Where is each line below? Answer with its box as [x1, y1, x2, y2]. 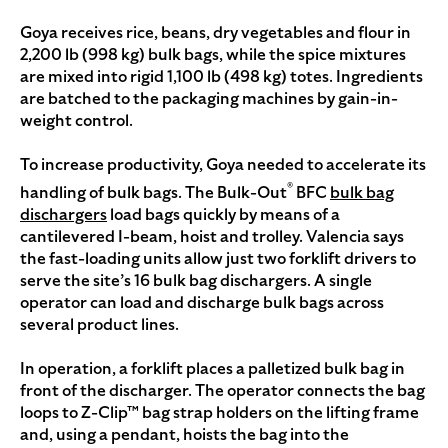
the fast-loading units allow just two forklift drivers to [20, 247, 416, 269]
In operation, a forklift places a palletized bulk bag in [20, 357, 405, 379]
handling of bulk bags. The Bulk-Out [20, 181, 287, 203]
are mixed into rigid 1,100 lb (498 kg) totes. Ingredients [20, 65, 423, 87]
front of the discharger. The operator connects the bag [20, 379, 425, 401]
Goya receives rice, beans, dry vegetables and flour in [20, 21, 411, 43]
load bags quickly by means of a [107, 203, 340, 225]
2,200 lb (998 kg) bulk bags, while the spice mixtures [20, 43, 406, 65]
